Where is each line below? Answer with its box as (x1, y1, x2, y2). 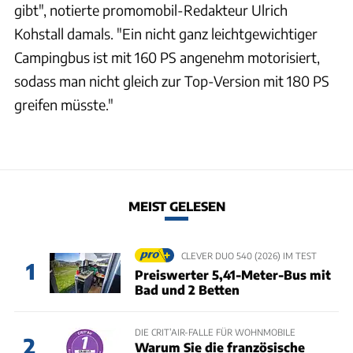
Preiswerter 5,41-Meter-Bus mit (134, 266, 331, 282)
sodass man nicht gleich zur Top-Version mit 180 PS (14, 71, 329, 90)
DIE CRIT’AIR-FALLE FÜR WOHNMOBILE (134, 325, 295, 337)
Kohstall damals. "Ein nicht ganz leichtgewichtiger (14, 24, 318, 43)
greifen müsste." (14, 95, 113, 113)
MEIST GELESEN (128, 199, 225, 214)
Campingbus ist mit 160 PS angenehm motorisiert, (14, 47, 320, 66)
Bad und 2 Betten (134, 281, 240, 297)
